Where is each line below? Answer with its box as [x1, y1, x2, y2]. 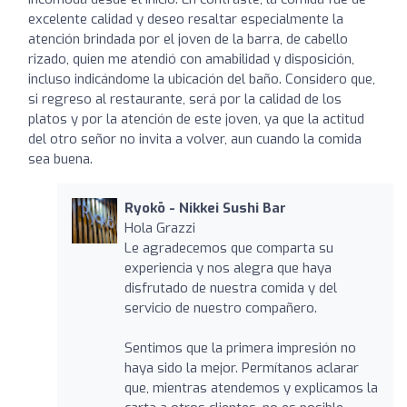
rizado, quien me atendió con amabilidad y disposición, [28, 49, 354, 68]
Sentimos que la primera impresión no [124, 338, 356, 357]
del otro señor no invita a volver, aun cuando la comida [28, 129, 362, 148]
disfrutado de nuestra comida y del [124, 278, 337, 297]
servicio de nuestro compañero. [124, 298, 317, 317]
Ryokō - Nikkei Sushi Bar [124, 198, 286, 217]
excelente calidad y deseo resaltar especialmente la [28, 9, 343, 28]
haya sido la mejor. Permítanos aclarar [124, 358, 359, 377]
